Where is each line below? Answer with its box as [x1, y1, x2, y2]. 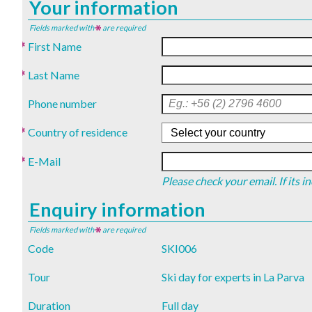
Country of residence [27, 125, 127, 139]
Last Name [27, 68, 79, 82]
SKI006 [162, 242, 197, 256]
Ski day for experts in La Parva [162, 270, 304, 283]
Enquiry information [29, 197, 205, 221]
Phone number [28, 97, 97, 111]
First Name [27, 39, 81, 53]
